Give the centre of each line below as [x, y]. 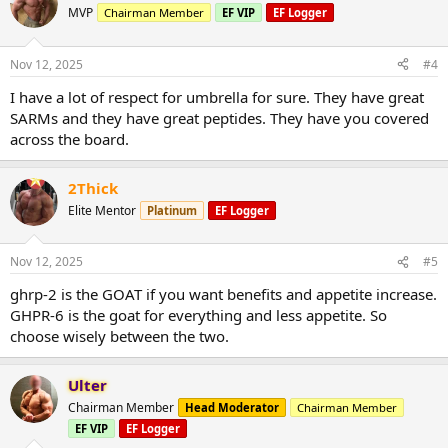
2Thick [93, 187]
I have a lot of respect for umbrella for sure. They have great [217, 96]
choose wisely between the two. [119, 336]
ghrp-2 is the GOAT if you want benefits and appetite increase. [223, 294]
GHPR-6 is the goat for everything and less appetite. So [198, 315]
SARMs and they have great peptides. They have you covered [219, 117]
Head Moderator [232, 407]
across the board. [69, 138]
